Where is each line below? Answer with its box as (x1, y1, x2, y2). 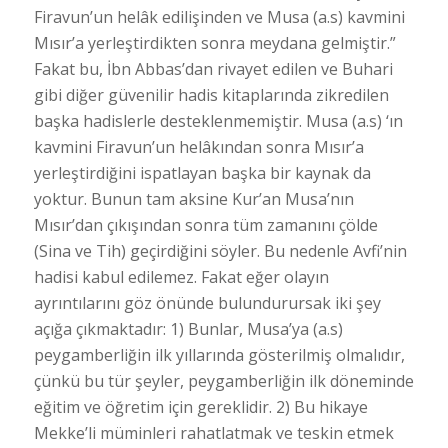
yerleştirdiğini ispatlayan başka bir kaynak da (33, 161, 371, 184)
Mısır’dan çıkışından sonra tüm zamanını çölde (33, 213, 378, 236)
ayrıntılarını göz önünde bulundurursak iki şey (33, 291, 381, 314)
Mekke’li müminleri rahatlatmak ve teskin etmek (33, 421, 394, 444)
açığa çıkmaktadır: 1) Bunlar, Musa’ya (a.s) (33, 317, 343, 340)
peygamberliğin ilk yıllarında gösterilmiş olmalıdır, (33, 343, 405, 366)
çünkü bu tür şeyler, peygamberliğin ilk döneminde (33, 369, 414, 392)
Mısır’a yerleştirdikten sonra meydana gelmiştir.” (33, 31, 396, 54)
